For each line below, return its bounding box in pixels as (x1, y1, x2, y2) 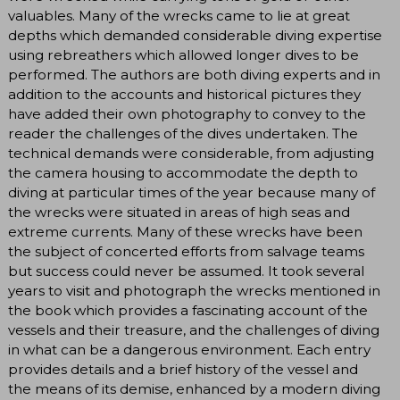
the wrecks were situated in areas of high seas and (8, 204, 350, 221)
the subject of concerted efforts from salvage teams (8, 243, 364, 261)
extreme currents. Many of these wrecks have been (8, 223, 362, 241)
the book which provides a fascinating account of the (8, 302, 368, 320)
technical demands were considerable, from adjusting (8, 145, 374, 162)
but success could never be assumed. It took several (8, 262, 364, 280)
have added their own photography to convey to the (8, 105, 366, 123)
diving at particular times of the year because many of (8, 184, 375, 202)
